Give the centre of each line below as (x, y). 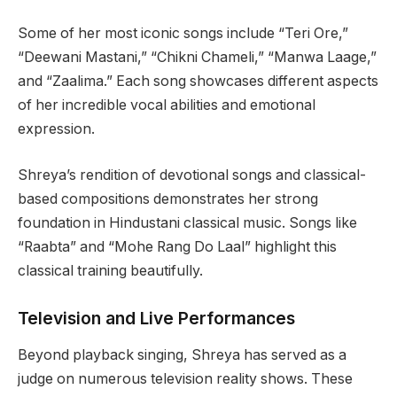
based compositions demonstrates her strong (168, 198)
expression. (56, 129)
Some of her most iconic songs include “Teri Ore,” (183, 34)
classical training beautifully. (110, 270)
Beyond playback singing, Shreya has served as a (182, 355)
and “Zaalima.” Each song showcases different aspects (198, 82)
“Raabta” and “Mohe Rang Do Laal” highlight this (177, 246)
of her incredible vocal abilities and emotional (167, 105)
